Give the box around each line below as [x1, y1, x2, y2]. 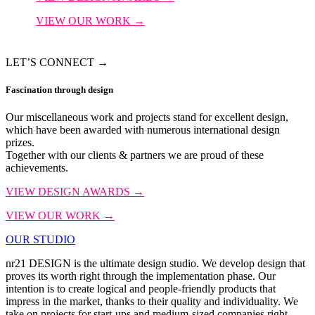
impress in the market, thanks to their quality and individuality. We [6, 295, 298, 308]
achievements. [6, 162, 68, 174]
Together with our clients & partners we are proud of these [6, 149, 264, 162]
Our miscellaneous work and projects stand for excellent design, [6, 111, 288, 124]
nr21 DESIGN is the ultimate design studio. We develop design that [6, 257, 305, 270]
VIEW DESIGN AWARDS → [6, 186, 144, 198]
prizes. [6, 136, 34, 149]
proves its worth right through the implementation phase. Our [6, 270, 276, 283]
